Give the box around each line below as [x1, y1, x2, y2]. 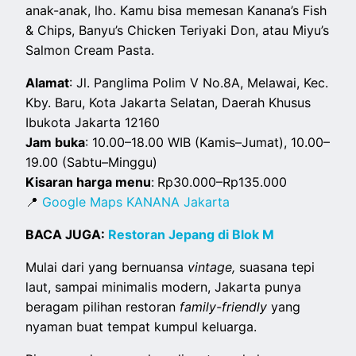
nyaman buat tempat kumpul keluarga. [25, 319, 257, 335]
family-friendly [180, 299, 272, 315]
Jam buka [25, 134, 86, 151]
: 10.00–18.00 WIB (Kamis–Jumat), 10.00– [85, 134, 331, 151]
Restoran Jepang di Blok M [108, 226, 275, 243]
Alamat [25, 75, 70, 91]
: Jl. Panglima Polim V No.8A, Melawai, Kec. [69, 75, 329, 91]
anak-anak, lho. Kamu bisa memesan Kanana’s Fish [25, 2, 327, 19]
